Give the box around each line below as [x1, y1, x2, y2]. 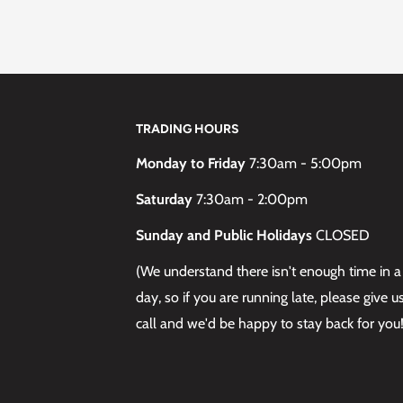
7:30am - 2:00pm [193, 191, 309, 209]
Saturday [136, 191, 193, 209]
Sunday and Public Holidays [136, 227, 313, 245]
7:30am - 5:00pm [249, 154, 363, 172]
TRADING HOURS [136, 121, 240, 137]
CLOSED [312, 227, 371, 245]
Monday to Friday [136, 154, 250, 172]
